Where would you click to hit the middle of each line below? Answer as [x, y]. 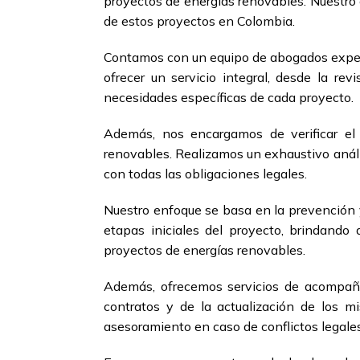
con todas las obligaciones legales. [205, 174]
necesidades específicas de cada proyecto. [229, 98]
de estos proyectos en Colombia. [199, 21]
